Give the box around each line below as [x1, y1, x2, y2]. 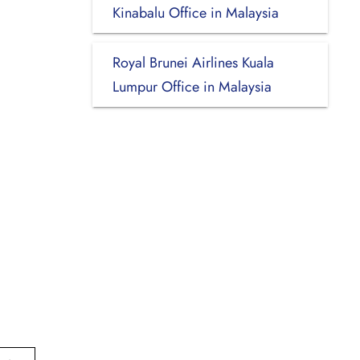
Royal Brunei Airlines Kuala [112, 51, 274, 73]
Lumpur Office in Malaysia [112, 76, 272, 97]
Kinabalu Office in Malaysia [112, 2, 279, 23]
